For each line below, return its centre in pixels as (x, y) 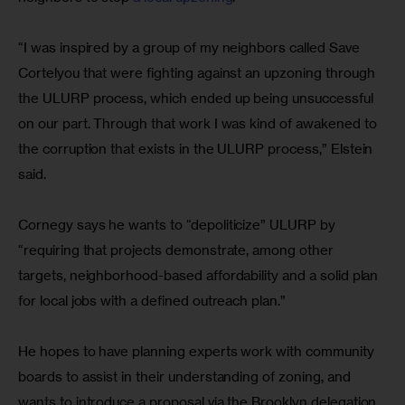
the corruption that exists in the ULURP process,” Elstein (198, 148)
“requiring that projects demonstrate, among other (178, 250)
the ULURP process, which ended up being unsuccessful (198, 98)
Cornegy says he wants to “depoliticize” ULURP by (179, 224)
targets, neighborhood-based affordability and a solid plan (200, 275)
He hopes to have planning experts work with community (198, 351)
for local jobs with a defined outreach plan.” (152, 300)
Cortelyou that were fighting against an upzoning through (198, 72)
